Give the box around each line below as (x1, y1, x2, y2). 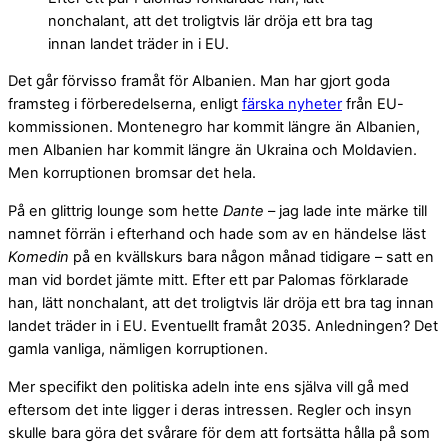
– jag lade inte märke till (264, 201, 427, 220)
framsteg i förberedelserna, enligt (8, 95, 242, 114)
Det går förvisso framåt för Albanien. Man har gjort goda (8, 72, 390, 91)
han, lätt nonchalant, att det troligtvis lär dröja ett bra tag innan (8, 293, 434, 312)
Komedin (8, 247, 69, 266)
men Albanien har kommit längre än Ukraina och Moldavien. (8, 141, 417, 160)
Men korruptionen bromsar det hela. (8, 164, 256, 183)
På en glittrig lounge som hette (8, 201, 223, 220)
